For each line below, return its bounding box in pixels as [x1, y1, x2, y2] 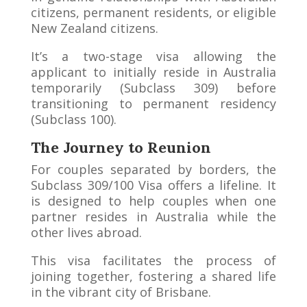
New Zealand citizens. [30, 19, 158, 36]
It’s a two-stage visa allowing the [30, 47, 277, 64]
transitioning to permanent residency [30, 95, 277, 112]
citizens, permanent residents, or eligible [30, 3, 277, 21]
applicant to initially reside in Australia [30, 63, 277, 80]
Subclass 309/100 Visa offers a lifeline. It [30, 176, 277, 193]
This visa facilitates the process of [30, 251, 277, 269]
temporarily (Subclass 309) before [30, 79, 277, 96]
